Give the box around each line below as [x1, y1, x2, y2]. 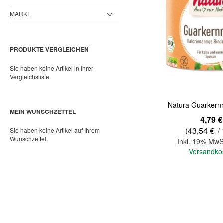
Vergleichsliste [10, 72, 49, 81]
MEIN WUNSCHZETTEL [10, 107, 76, 116]
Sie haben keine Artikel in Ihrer [10, 63, 93, 72]
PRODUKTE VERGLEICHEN [10, 44, 89, 54]
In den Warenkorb [128, 182, 183, 192]
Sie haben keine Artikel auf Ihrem [10, 125, 100, 134]
